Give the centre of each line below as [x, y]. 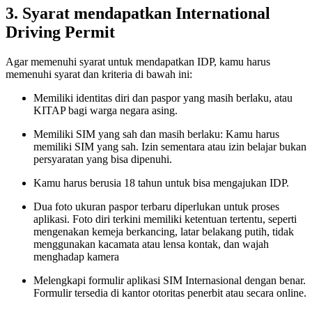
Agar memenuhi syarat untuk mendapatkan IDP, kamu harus [138, 62]
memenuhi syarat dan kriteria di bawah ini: [99, 75]
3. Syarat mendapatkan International [138, 14]
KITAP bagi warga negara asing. [106, 111]
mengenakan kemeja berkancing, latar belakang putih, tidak [164, 232]
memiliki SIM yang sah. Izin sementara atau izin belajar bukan [170, 147]
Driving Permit [60, 32]
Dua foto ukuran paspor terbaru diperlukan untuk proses [156, 207]
